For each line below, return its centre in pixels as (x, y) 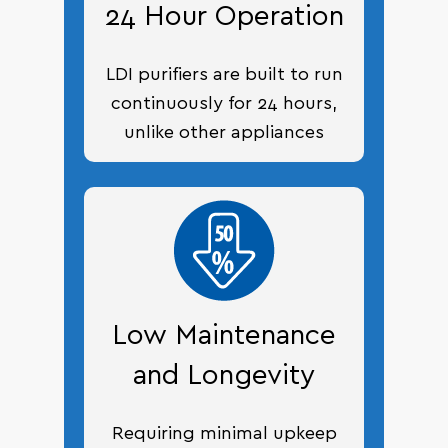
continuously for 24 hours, (224, 104)
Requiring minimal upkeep (224, 434)
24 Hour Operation (224, 17)
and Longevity (224, 376)
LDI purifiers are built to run (224, 75)
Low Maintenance (224, 336)
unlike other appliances (224, 133)
